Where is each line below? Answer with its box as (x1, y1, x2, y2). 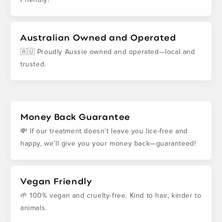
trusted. (20, 59, 46, 68)
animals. (20, 203, 47, 212)
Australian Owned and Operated (20, 31, 176, 43)
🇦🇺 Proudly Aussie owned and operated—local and (20, 47, 195, 56)
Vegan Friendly (20, 175, 92, 186)
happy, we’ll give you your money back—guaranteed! (20, 139, 196, 148)
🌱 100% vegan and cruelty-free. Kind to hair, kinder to (20, 191, 202, 200)
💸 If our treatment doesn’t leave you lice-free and (20, 126, 188, 135)
